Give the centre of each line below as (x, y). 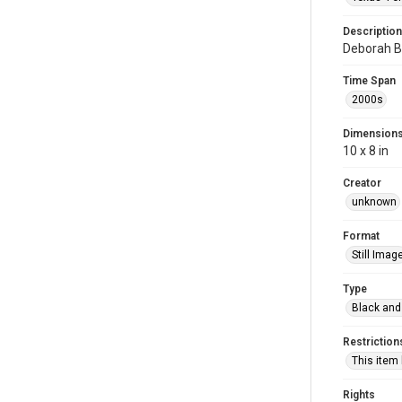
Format (361, 236)
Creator (362, 183)
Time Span (369, 81)
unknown (374, 202)
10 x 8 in (366, 151)
